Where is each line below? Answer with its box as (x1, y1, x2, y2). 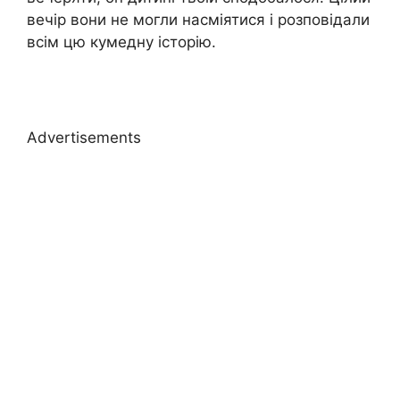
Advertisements (27, 129, 141, 147)
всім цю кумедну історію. (27, 32, 216, 51)
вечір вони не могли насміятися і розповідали (27, 10, 370, 29)
